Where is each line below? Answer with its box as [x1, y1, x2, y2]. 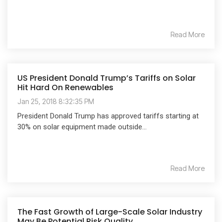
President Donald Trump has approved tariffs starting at [17, 111, 199, 120]
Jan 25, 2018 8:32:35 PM [17, 97, 94, 106]
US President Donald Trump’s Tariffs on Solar [17, 72, 196, 84]
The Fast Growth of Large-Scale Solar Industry [17, 206, 202, 218]
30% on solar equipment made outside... [17, 122, 147, 131]
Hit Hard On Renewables [17, 81, 113, 93]
